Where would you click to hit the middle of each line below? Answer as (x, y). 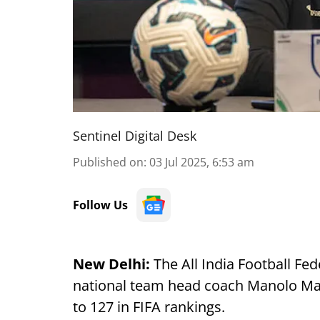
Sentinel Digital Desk (135, 136)
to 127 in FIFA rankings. (149, 307)
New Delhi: (113, 264)
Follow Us (100, 205)
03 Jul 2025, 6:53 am (202, 162)
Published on (108, 162)
